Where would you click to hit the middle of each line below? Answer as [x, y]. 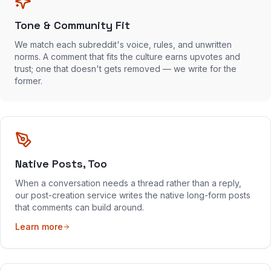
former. [28, 81]
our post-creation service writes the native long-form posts [133, 195]
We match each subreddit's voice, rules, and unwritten [123, 44]
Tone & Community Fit [72, 25]
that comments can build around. [80, 207]
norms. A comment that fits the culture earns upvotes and [127, 57]
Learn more [39, 227]
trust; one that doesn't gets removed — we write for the [126, 69]
